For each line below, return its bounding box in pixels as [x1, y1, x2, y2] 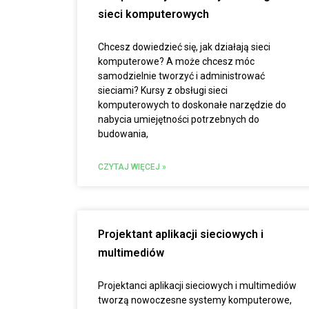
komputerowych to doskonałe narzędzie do [98, 99, 286, 110]
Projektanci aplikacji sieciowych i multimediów [98, 280, 297, 291]
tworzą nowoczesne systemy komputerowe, [98, 295, 292, 306]
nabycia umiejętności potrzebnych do [98, 114, 259, 125]
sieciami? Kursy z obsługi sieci [98, 85, 228, 96]
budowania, [98, 128, 148, 139]
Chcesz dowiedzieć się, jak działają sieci [98, 41, 270, 52]
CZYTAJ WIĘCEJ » [98, 162, 166, 172]
